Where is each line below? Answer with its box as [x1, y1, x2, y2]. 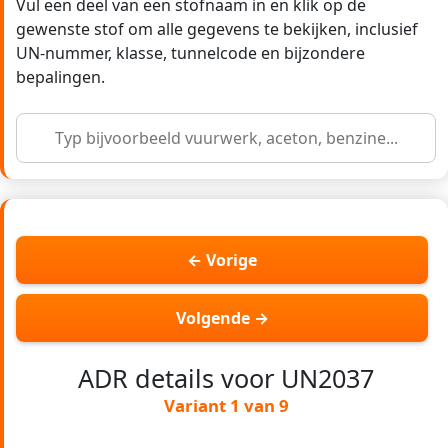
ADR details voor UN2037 [78, 361, 374, 396]
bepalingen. [16, 66, 105, 89]
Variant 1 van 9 [163, 394, 289, 418]
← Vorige [187, 249, 257, 272]
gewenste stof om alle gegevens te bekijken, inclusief [16, 18, 418, 41]
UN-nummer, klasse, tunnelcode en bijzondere [16, 42, 365, 65]
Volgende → [175, 307, 269, 330]
